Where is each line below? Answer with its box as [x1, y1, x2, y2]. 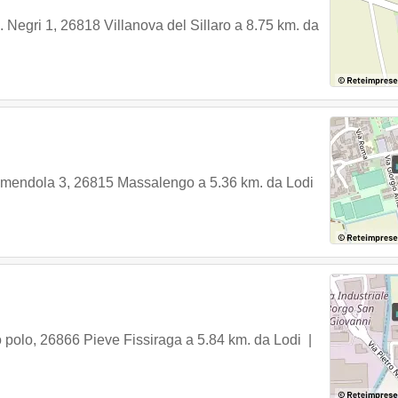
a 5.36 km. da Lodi [198, 175, 314, 190]
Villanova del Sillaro [104, 18, 231, 33]
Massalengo [117, 175, 195, 190]
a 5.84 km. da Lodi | [186, 332, 315, 347]
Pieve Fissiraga [84, 332, 182, 347]
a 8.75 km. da [235, 18, 319, 33]
